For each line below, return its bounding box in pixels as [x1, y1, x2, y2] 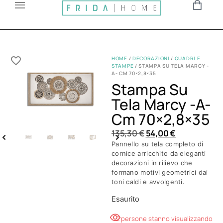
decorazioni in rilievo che [111, 159, 193, 167]
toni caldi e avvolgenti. [111, 178, 185, 186]
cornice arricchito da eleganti [111, 149, 206, 157]
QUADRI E [174, 55, 201, 62]
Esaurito [111, 195, 139, 204]
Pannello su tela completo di [111, 140, 204, 148]
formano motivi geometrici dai [111, 168, 208, 176]
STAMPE [111, 62, 134, 69]
